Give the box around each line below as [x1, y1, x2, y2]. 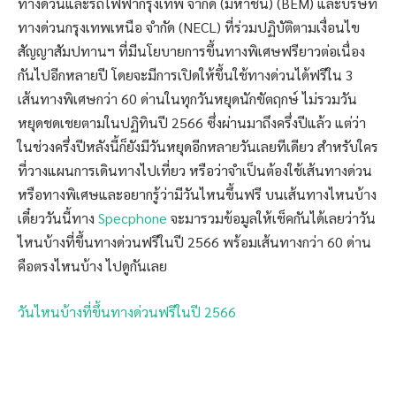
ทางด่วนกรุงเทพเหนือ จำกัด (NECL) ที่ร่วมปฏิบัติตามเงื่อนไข [18, 18, 360, 37]
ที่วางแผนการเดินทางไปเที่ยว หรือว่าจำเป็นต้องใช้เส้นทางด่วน [18, 161, 372, 180]
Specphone [98, 209, 167, 228]
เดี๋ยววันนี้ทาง [18, 209, 98, 228]
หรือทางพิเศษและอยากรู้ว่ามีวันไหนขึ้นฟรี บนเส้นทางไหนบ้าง [18, 185, 377, 204]
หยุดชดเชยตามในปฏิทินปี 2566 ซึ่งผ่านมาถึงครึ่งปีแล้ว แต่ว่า [18, 113, 366, 133]
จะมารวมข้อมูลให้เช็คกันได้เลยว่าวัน [167, 209, 376, 228]
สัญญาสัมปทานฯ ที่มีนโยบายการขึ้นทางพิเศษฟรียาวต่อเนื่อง [18, 42, 365, 61]
